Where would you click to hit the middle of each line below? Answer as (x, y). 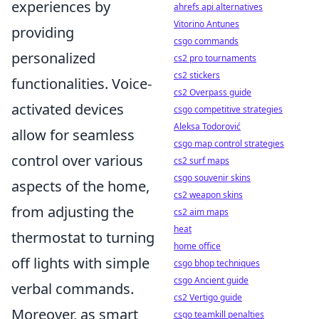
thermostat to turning (83, 237)
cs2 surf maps (202, 161)
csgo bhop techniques (217, 263)
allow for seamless (73, 135)
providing (43, 32)
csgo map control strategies (229, 143)
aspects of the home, (80, 186)
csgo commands (206, 41)
